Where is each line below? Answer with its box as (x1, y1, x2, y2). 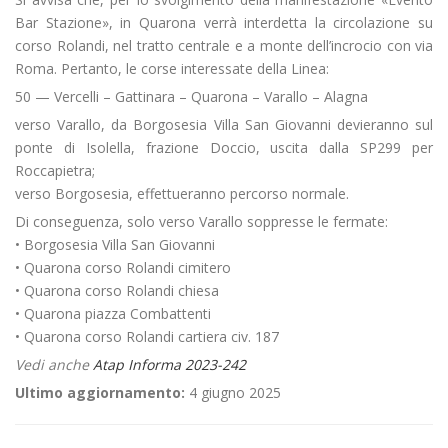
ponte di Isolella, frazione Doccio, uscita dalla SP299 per (15, 138, 433, 157)
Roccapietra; (15, 161, 95, 180)
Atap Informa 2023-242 (93, 355, 246, 374)
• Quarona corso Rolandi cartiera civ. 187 (15, 327, 279, 346)
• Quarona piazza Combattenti (15, 304, 211, 323)
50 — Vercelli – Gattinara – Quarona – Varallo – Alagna (15, 87, 368, 106)
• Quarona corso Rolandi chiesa (15, 281, 219, 300)
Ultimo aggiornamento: (15, 383, 185, 402)
